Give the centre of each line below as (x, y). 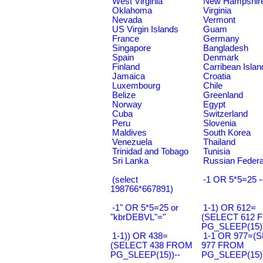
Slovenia (220, 123)
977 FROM (223, 245)
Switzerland (225, 114)
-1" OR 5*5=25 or (145, 208)
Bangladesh (226, 48)
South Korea (227, 133)
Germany (221, 39)
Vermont (219, 20)
